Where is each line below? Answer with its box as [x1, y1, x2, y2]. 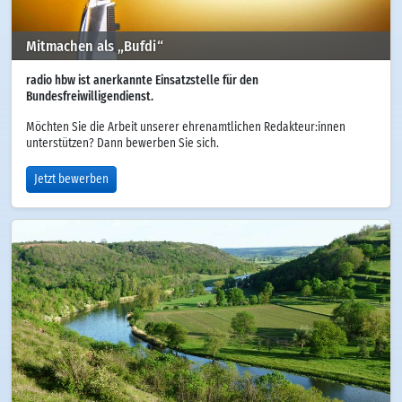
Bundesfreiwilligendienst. [26, 91, 153, 104]
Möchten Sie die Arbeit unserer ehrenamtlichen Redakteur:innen [26, 121, 345, 135]
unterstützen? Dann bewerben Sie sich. [26, 137, 219, 151]
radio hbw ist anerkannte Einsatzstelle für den [26, 74, 258, 88]
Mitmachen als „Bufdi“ [26, 38, 163, 54]
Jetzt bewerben [34, 173, 109, 187]
